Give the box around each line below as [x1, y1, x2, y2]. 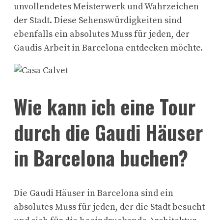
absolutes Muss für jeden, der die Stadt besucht [14, 201, 205, 213]
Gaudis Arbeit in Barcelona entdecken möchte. [14, 42, 203, 54]
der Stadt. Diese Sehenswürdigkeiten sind [14, 14, 182, 26]
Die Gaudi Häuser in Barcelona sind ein [14, 188, 173, 199]
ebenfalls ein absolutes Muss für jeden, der [14, 28, 190, 40]
